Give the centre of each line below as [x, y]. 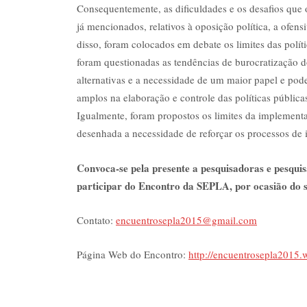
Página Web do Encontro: [133, 255]
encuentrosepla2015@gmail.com [186, 220]
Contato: [96, 220]
